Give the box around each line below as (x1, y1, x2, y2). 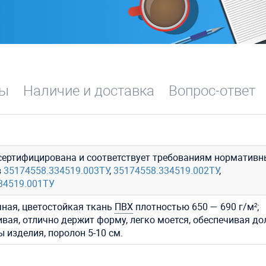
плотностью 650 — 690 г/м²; (133, 200, 259, 214)
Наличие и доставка (23, 81, 154, 100)
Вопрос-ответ (169, 81, 255, 100)
